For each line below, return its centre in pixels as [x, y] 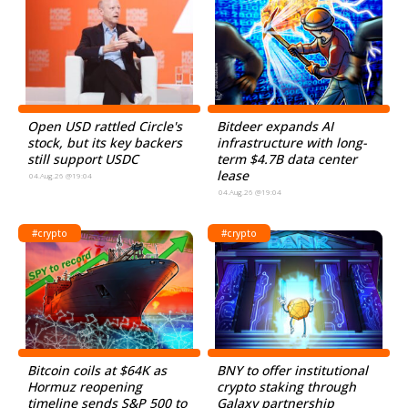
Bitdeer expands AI [275, 126]
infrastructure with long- [292, 143]
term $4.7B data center [287, 159]
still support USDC [83, 159]
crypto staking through [287, 387]
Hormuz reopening [85, 387]
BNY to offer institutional [293, 370]
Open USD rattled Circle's [105, 126]
